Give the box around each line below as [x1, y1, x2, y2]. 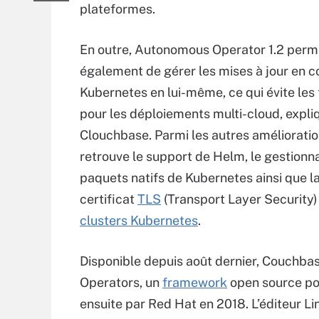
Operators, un [80, 275, 162, 290]
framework [162, 275, 227, 290]
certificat [80, 192, 137, 206]
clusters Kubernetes [80, 213, 198, 228]
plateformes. [80, 1, 155, 16]
